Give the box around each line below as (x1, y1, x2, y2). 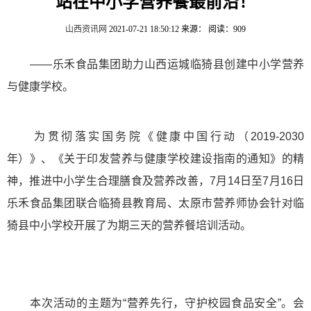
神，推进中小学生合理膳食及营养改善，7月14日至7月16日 (7, 175, 304, 187)
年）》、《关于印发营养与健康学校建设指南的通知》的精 (7, 153, 304, 165)
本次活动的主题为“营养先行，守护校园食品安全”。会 (7, 297, 304, 309)
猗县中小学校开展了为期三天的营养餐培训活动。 (7, 219, 251, 231)
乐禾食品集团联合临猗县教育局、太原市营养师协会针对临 (7, 197, 304, 209)
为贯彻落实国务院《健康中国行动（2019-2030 (7, 131, 304, 142)
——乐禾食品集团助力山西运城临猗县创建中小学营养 (7, 58, 304, 70)
